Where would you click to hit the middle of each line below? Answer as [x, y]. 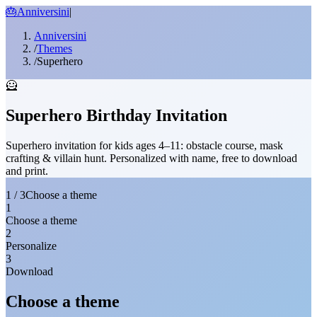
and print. [27, 171]
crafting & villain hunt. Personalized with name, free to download [151, 158]
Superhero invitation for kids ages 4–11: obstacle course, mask [144, 145]
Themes [54, 48]
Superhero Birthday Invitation [116, 115]
